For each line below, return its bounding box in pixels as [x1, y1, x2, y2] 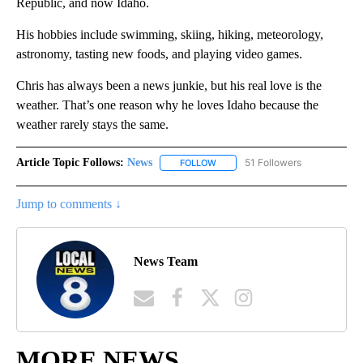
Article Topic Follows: [16, 156, 124, 169]
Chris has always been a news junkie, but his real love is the [16, 78, 322, 92]
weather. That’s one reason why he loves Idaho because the [16, 97, 318, 112]
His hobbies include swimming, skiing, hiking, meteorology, [16, 27, 323, 41]
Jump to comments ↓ [16, 197, 122, 211]
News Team [134, 254, 198, 268]
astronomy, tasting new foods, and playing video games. [16, 46, 302, 61]
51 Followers [245, 156, 301, 169]
